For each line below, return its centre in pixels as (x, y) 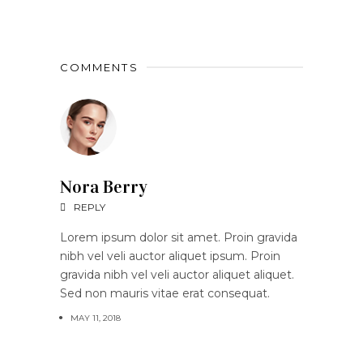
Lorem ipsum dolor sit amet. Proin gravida (179, 237)
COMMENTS (99, 67)
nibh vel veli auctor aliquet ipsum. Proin (170, 256)
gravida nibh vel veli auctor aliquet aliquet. (177, 274)
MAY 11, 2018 (96, 318)
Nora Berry (104, 186)
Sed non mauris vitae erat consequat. (165, 293)
